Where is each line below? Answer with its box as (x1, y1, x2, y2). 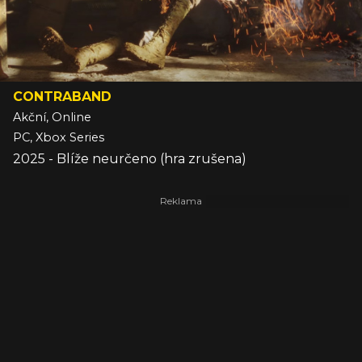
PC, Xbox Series (13, 130, 104, 145)
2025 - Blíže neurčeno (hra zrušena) (13, 151, 246, 167)
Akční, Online (13, 110, 91, 125)
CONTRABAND (13, 89, 112, 105)
